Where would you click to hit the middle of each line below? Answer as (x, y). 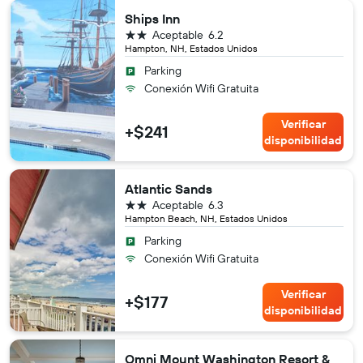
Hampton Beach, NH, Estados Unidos (206, 218)
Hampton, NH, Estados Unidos (191, 48)
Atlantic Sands (169, 189)
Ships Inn (152, 19)
